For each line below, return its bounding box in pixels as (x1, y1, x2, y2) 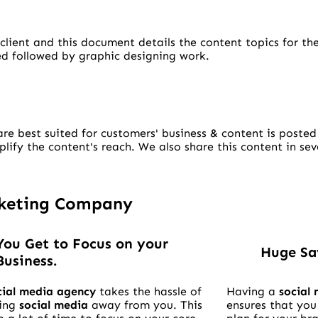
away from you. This (88, 298, 203, 312)
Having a (226, 285, 279, 299)
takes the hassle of (96, 285, 202, 299)
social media (19, 298, 89, 312)
